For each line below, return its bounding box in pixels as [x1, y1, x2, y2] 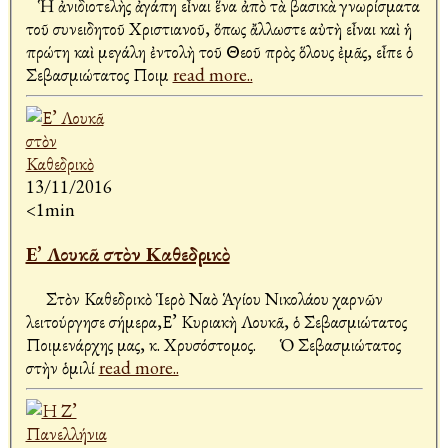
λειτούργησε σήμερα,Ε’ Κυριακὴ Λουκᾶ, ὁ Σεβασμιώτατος [25, 310, 407, 334]
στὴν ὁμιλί [25, 356, 99, 380]
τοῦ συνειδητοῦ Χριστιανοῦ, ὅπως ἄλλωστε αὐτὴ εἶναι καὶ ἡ [25, 17, 412, 41]
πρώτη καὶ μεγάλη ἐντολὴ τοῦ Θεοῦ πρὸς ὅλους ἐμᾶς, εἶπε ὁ [25, 40, 413, 64]
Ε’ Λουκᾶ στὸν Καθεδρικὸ [25, 241, 230, 268]
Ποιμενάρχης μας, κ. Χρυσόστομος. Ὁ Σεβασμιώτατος [25, 333, 401, 357]
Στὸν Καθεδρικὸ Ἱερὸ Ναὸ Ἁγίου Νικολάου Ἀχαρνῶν [25, 287, 383, 311]
